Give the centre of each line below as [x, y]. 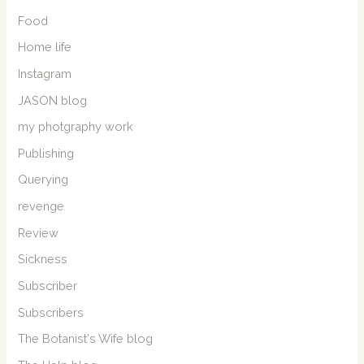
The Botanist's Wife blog [86, 339]
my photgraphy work [76, 127]
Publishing [46, 153]
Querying [43, 180]
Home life [45, 47]
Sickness [43, 259]
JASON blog [53, 100]
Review [39, 232]
